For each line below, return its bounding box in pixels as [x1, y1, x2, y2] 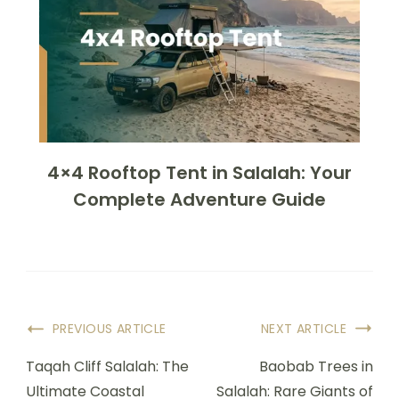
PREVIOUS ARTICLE [53, 320, 167, 338]
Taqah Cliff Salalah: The [26, 356, 189, 378]
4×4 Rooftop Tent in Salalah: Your [47, 160, 352, 186]
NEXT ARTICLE [260, 320, 346, 338]
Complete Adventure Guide [73, 187, 326, 213]
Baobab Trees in [259, 356, 373, 378]
